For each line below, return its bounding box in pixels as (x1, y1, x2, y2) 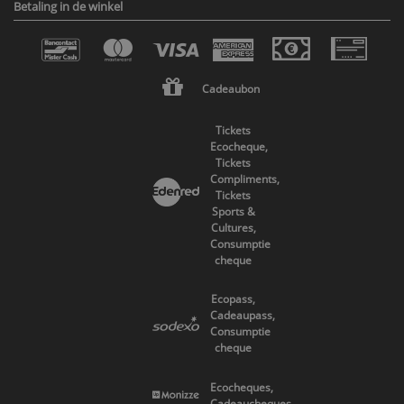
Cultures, (210, 220, 256, 234)
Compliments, (209, 171, 280, 186)
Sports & (211, 204, 255, 218)
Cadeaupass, (209, 308, 275, 323)
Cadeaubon (202, 82, 260, 96)
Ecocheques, (209, 380, 273, 394)
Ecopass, (211, 292, 255, 307)
